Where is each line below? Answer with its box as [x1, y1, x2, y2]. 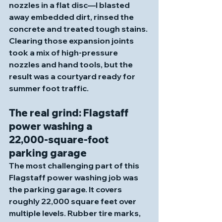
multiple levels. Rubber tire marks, [9, 208, 142, 218]
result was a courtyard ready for [9, 71, 137, 81]
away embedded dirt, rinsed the [9, 12, 135, 22]
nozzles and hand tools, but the [9, 59, 134, 69]
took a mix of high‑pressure [9, 48, 119, 57]
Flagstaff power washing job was [9, 172, 140, 182]
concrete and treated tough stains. [9, 24, 149, 34]
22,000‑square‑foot [9, 133, 111, 146]
